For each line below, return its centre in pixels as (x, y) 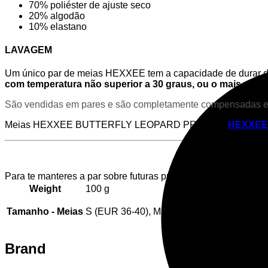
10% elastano (58, 26)
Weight (45, 189)
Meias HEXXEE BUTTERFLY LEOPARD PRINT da (116, 125)
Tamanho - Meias (45, 212)
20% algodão (57, 16)
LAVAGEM (28, 50)
